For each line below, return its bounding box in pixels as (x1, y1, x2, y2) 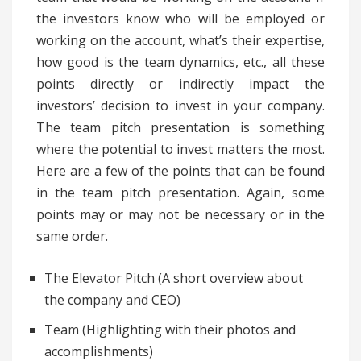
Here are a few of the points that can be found (36, 162, 325, 180)
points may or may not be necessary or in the (36, 205, 325, 224)
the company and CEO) (44, 291, 180, 309)
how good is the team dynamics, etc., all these (36, 53, 325, 72)
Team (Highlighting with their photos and (44, 321, 296, 339)
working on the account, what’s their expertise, (36, 31, 325, 50)
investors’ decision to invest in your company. (36, 97, 325, 115)
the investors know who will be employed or (36, 10, 325, 28)
